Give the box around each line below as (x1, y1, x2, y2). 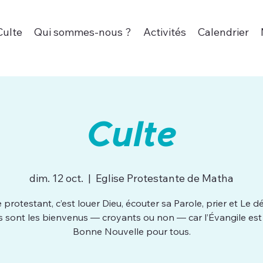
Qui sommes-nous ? (33, 25, 131, 39)
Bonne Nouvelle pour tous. (72, 225, 191, 237)
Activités (143, 25, 186, 39)
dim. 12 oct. (29, 171, 83, 185)
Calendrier (197, 25, 249, 39)
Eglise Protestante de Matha (96, 171, 234, 185)
